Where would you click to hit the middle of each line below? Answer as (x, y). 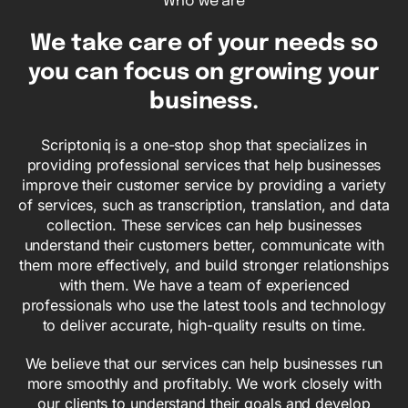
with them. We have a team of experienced (204, 286)
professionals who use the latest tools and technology (204, 306)
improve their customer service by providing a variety (204, 185)
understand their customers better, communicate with (204, 245)
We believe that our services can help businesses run (204, 364)
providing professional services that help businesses (204, 165)
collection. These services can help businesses (204, 225)
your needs (278, 44)
